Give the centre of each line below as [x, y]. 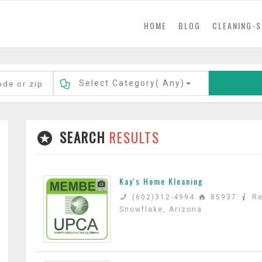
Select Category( [119, 83]
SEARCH [85, 137]
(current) [185, 25]
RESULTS [135, 137]
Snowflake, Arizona [161, 209]
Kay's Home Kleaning [161, 181]
